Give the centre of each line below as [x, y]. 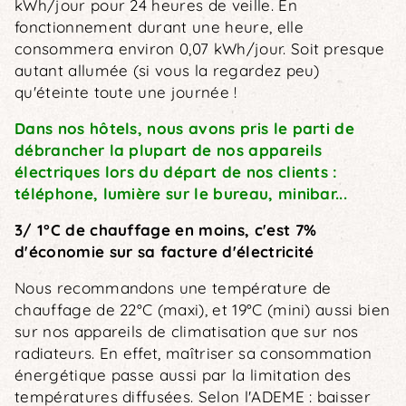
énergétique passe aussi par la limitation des [183, 375]
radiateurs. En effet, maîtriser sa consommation [193, 353]
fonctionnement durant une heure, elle [159, 27]
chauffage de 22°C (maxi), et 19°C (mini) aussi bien [203, 309]
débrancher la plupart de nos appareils [169, 150]
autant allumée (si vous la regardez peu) [167, 70]
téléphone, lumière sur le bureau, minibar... [184, 193]
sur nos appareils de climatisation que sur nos [187, 331]
